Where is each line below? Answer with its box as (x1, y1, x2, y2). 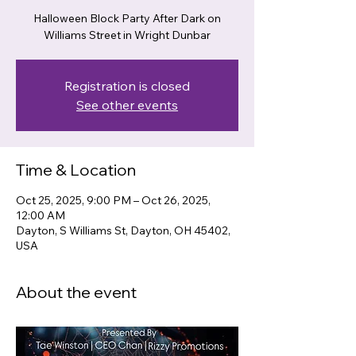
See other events (76, 97, 178, 113)
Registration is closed (64, 78, 190, 94)
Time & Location (16, 160, 136, 180)
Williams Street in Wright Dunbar (44, 28, 211, 42)
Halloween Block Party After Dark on (33, 11, 221, 25)
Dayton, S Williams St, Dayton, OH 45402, (16, 223, 230, 238)
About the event (16, 282, 137, 302)
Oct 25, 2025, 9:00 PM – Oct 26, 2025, (16, 193, 211, 207)
